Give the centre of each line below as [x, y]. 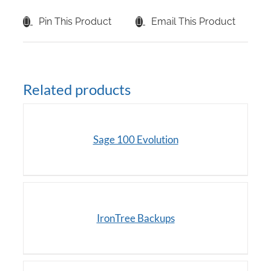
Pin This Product [75, 22]
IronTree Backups [135, 218]
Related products [77, 90]
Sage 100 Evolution [135, 140]
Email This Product [193, 22]
